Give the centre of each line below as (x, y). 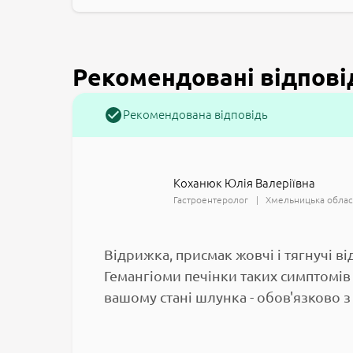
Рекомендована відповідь (195, 115)
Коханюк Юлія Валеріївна (244, 183)
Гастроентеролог (211, 199)
